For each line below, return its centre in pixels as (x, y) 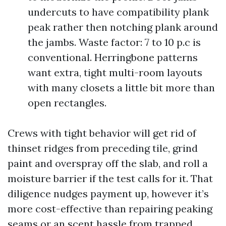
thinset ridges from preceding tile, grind (103, 148)
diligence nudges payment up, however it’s (108, 193)
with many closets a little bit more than (121, 88)
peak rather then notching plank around (123, 27)
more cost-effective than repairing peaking (110, 209)
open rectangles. (67, 103)
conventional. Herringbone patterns (113, 57)
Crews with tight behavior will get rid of (102, 133)
